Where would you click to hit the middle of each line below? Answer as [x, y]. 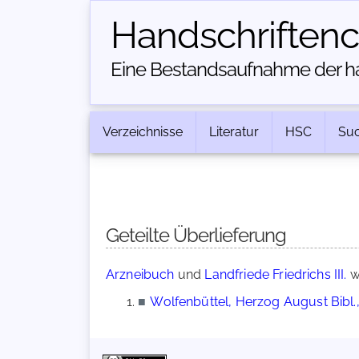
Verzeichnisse [143, 132]
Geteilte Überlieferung [196, 235]
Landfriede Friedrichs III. [276, 274]
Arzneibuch [140, 274]
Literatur [234, 132]
